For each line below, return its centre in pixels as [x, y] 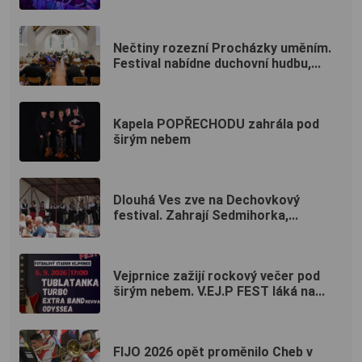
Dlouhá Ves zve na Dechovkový [206, 200]
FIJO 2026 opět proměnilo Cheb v [213, 351]
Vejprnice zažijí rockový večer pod [217, 276]
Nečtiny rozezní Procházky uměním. [222, 48]
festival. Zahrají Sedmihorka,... [206, 215]
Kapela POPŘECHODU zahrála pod [216, 124]
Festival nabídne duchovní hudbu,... [217, 63]
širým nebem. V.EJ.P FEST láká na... [219, 291]
